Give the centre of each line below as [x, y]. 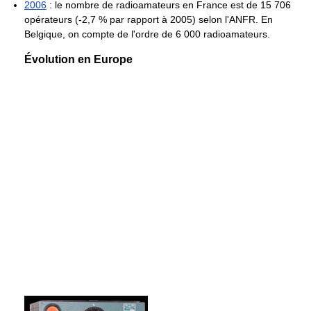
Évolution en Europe [78, 60]
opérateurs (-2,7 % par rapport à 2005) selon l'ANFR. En [149, 20]
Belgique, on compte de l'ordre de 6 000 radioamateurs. [147, 34]
